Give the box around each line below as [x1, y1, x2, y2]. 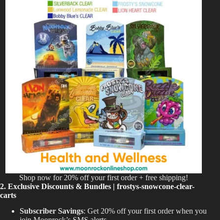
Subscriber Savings [20, 207, 83, 216]
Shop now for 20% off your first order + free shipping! [19, 173, 188, 182]
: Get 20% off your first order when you [83, 207, 207, 216]
